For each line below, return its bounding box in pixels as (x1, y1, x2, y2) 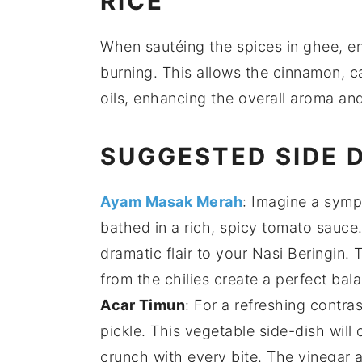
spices (237, 38, 282, 56)
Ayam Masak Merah (100, 193, 242, 211)
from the (100, 271, 165, 288)
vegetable (184, 322, 255, 340)
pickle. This (100, 322, 185, 340)
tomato (262, 219, 312, 237)
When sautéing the (100, 38, 237, 56)
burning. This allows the (100, 64, 273, 82)
